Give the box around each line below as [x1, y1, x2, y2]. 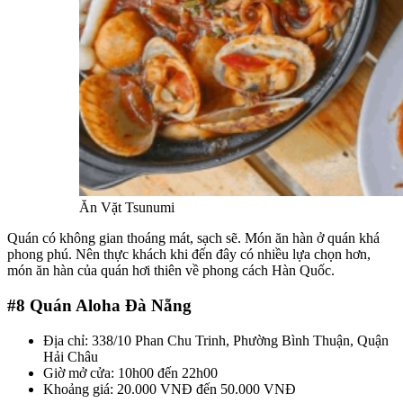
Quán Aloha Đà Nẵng [30, 295, 192, 315]
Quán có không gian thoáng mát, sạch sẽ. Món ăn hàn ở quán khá [7, 230, 380, 246]
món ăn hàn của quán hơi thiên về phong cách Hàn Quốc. [7, 263, 335, 279]
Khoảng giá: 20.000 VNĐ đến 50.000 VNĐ [43, 381, 296, 397]
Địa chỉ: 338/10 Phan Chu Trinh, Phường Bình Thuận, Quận [43, 332, 389, 348]
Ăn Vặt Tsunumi [79, 200, 175, 216]
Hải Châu [43, 348, 98, 364]
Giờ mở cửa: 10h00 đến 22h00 [43, 364, 218, 381]
